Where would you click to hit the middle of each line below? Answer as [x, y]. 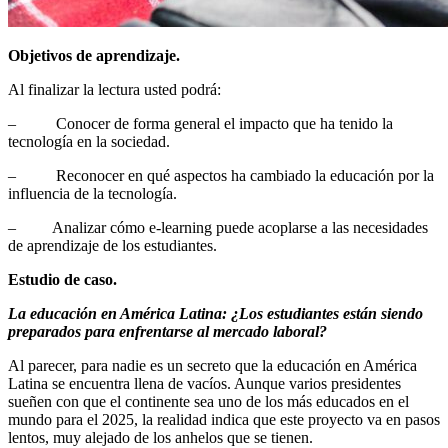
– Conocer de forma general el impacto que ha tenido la [200, 124]
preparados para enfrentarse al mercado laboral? [167, 332]
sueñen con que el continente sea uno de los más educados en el [208, 402]
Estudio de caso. [62, 280]
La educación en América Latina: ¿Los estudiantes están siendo [215, 314]
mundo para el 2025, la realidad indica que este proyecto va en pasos [224, 420]
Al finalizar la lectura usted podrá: [114, 90]
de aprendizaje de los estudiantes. [112, 246]
